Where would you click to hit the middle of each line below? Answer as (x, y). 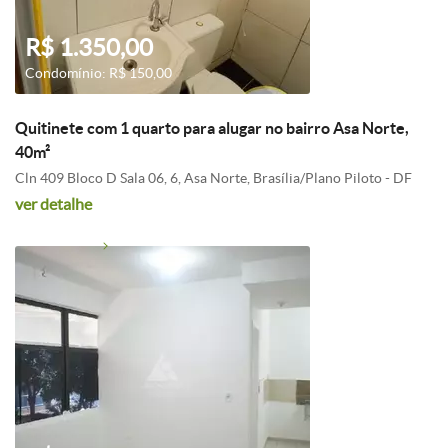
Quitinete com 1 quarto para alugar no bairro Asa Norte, (212, 128)
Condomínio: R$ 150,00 (98, 73)
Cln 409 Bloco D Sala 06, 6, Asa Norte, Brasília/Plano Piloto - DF (213, 178)
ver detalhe (53, 204)
